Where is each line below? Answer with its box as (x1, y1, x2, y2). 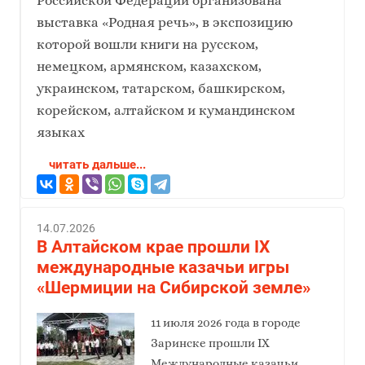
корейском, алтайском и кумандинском (37, 103, 295, 117)
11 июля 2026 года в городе (150, 317, 301, 330)
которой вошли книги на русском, (37, 37, 258, 51)
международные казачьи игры (37, 257, 289, 278)
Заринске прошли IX (150, 337, 270, 350)
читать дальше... (49, 156, 146, 172)
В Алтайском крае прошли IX (37, 237, 270, 257)
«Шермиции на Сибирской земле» (37, 278, 310, 298)
